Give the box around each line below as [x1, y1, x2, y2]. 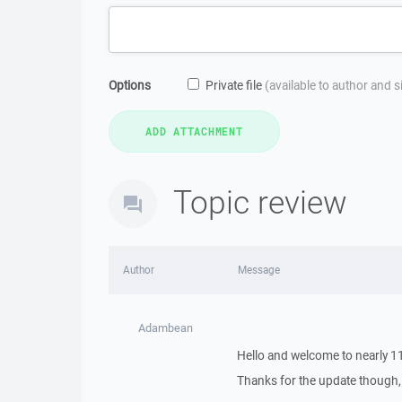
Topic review [173, 180, 347, 223]
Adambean [138, 320, 194, 336]
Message [237, 263, 280, 276]
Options [109, 77, 151, 93]
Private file [205, 77, 265, 93]
